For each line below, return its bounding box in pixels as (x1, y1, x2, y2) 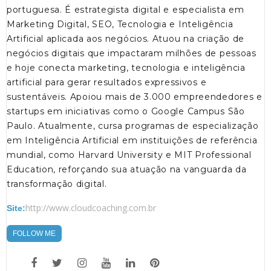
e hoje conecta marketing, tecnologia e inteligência (7, 62, 246, 74)
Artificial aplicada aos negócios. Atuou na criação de (7, 33, 245, 45)
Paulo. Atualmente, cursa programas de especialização (7, 120, 259, 132)
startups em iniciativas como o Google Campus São (7, 106, 245, 117)
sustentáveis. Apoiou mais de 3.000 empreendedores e (7, 91, 263, 103)
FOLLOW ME (13, 229, 56, 238)
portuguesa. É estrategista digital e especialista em (7, 4, 244, 16)
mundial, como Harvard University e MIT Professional (7, 149, 252, 161)
